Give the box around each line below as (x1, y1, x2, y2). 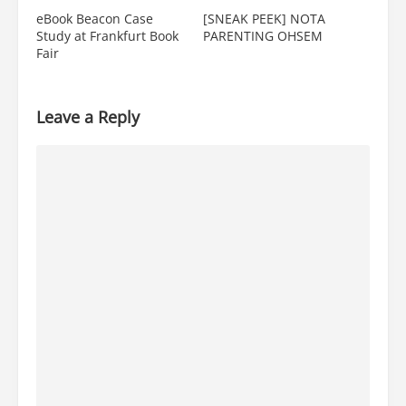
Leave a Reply (36, 106, 140, 129)
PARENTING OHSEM (203, 27, 323, 45)
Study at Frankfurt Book (36, 27, 179, 45)
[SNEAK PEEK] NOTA (203, 10, 325, 28)
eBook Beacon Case (36, 10, 153, 28)
